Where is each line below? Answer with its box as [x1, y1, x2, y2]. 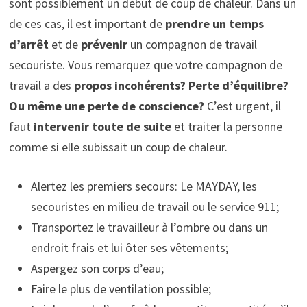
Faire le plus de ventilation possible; [30, 281, 211, 297]
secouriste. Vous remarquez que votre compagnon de [8, 57, 282, 73]
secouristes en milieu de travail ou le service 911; [30, 199, 279, 215]
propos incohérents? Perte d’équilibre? [71, 77, 288, 94]
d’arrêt [8, 36, 49, 53]
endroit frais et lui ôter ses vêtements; [30, 240, 228, 256]
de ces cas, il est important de [8, 16, 165, 32]
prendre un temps [164, 16, 264, 32]
